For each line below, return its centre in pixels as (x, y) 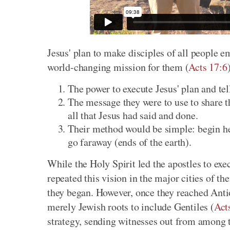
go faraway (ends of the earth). (130, 142)
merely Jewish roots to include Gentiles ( (131, 207)
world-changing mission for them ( (118, 67)
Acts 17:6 (208, 67)
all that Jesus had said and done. (133, 115)
